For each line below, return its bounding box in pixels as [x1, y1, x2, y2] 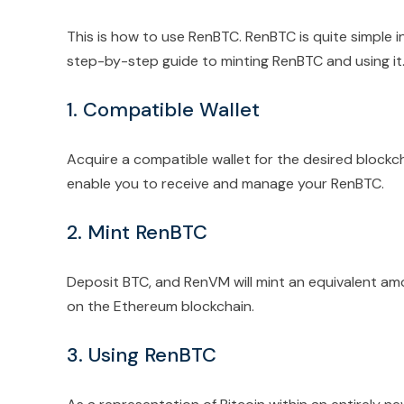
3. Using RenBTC [67, 341, 216, 368]
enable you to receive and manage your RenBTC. [67, 173, 384, 193]
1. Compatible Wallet [67, 96, 260, 123]
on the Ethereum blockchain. [67, 296, 254, 316]
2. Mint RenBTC [67, 218, 207, 245]
